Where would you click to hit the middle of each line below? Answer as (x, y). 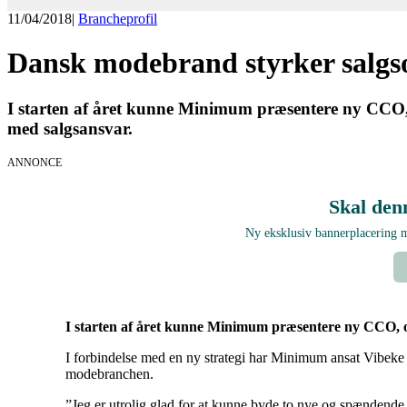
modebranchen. (109, 374)
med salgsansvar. (74, 129)
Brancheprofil (118, 18)
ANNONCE (35, 163)
